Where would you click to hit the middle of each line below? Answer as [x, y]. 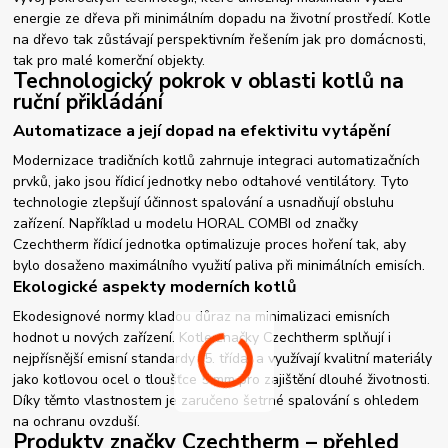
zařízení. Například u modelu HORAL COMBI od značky [186, 223]
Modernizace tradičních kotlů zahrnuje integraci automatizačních [217, 160]
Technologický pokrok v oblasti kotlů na [209, 81]
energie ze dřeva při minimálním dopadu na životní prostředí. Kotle [222, 19]
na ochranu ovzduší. [77, 421]
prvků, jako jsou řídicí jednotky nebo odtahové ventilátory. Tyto [211, 181]
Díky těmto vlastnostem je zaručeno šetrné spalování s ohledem [216, 400]
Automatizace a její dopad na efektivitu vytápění [202, 131]
